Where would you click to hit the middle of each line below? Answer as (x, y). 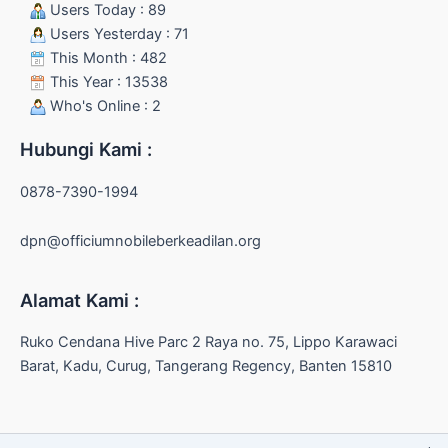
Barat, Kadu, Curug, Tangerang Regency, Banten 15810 (206, 365)
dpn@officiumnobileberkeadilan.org (140, 241)
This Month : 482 (106, 58)
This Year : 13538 (107, 82)
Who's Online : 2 (103, 106)
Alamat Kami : (79, 299)
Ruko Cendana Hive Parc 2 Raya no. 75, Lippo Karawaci (208, 341)
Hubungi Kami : (86, 149)
